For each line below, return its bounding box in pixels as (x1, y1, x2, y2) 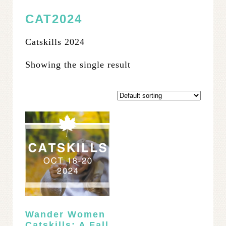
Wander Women (25, 209, 105, 219)
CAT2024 (25, 12, 82, 26)
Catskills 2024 (25, 36, 85, 47)
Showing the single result (25, 59, 131, 70)
